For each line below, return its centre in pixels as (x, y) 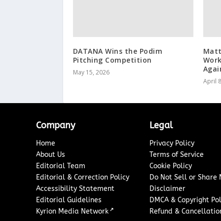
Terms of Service (177, 154)
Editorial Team (61, 166)
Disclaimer (168, 188)
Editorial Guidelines (69, 200)
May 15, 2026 (91, 72)
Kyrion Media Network (73, 211)
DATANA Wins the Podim (118, 51)
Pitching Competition (112, 60)
